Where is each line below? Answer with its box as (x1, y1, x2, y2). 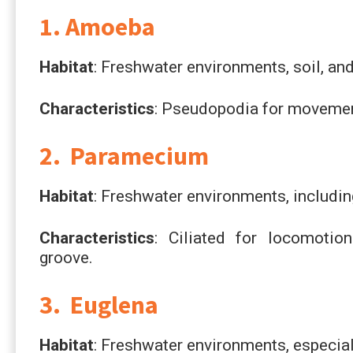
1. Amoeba (39, 10, 155, 43)
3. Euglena (39, 288, 158, 321)
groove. (39, 247, 93, 267)
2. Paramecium (39, 139, 209, 172)
